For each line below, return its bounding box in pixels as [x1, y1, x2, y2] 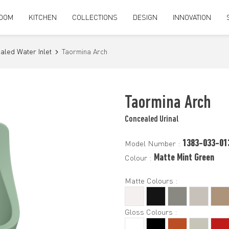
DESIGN [133, 13, 157, 21]
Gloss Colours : [125, 207, 177, 217]
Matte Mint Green [154, 152, 214, 163]
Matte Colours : [125, 176, 177, 186]
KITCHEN [29, 13, 57, 21]
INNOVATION [173, 13, 211, 21]
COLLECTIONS [72, 13, 118, 21]
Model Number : [125, 139, 180, 148]
